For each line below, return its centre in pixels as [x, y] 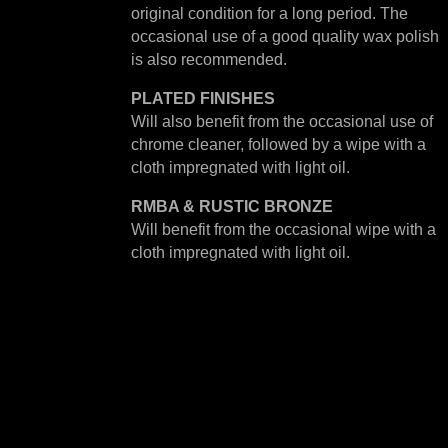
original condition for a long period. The [269, 14]
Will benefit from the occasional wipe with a [283, 230]
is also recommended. [208, 60]
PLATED [163, 99]
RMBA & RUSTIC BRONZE [231, 207]
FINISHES [237, 99]
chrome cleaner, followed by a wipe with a [278, 145]
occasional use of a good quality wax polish [284, 37]
